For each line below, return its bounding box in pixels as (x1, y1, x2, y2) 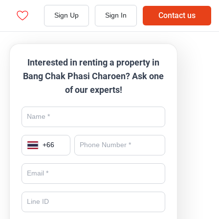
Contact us (158, 11, 196, 20)
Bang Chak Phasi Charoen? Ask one (23, 71, 164, 81)
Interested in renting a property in (27, 57, 160, 67)
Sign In (105, 11, 127, 20)
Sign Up (54, 11, 79, 20)
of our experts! (65, 85, 122, 95)
